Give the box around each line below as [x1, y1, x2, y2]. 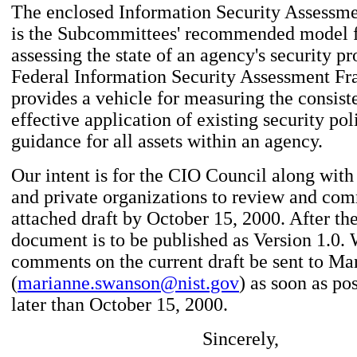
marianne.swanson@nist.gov [18, 273, 239, 293]
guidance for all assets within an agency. [11, 131, 323, 151]
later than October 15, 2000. [11, 294, 228, 315]
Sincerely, [202, 328, 279, 349]
